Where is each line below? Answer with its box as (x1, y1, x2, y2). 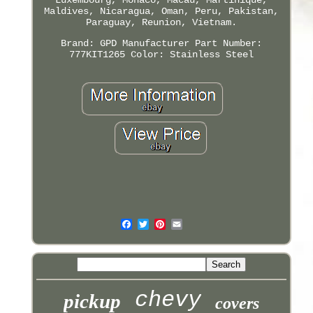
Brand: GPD (60, 37, 117, 49)
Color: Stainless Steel (130, 48, 254, 60)
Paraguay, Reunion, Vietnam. (85, 16, 237, 28)
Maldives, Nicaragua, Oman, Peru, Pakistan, (43, 5, 279, 17)
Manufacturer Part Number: (122, 37, 262, 49)
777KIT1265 (68, 48, 125, 60)
